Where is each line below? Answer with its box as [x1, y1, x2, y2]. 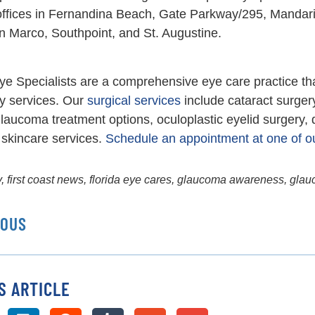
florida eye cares [89, 174, 172, 186]
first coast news [6, 174, 84, 186]
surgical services [86, 94, 181, 108]
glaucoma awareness [176, 174, 284, 186]
